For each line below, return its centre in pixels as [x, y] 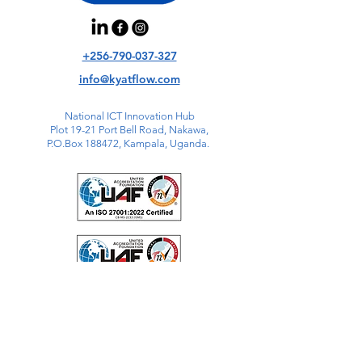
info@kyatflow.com [129, 79]
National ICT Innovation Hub [129, 116]
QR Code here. [129, 318]
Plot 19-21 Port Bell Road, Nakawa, [129, 130]
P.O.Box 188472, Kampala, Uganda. [129, 143]
